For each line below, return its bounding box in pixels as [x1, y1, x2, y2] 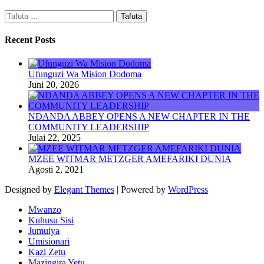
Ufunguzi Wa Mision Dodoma [28, 68, 141, 79]
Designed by [5, 184, 54, 194]
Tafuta [4, 9, 28, 20]
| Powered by [114, 184, 168, 194]
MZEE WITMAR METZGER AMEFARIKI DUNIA [28, 153, 232, 164]
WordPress [168, 184, 208, 194]
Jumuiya [28, 225, 60, 236]
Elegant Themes [54, 184, 114, 194]
